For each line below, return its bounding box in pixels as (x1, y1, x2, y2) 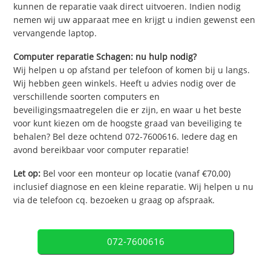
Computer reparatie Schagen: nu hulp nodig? (13, 51, 197, 63)
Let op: (13, 167, 41, 179)
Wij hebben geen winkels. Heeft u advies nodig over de (13, 77, 237, 90)
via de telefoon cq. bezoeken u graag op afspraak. (13, 194, 215, 206)
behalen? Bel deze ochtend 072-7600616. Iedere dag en (13, 131, 238, 143)
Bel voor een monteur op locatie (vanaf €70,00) (41, 167, 231, 179)
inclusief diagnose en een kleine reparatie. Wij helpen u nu (13, 180, 254, 192)
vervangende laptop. (13, 27, 97, 39)
